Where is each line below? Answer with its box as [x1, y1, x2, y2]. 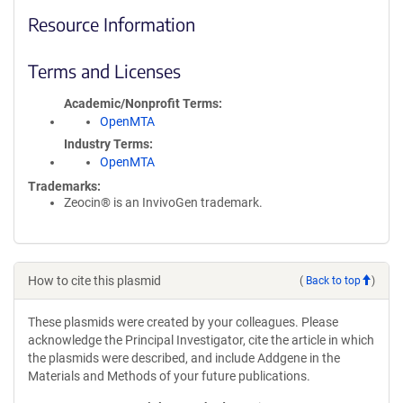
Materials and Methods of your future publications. [28, 369, 310, 383]
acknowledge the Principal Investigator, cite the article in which [28, 333, 374, 347]
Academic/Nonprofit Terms [64, 96, 219, 111]
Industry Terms [64, 137, 149, 151]
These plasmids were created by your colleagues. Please [28, 315, 338, 329]
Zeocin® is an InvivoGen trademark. [64, 195, 263, 210]
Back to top [306, 273, 361, 287]
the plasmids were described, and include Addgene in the [28, 351, 340, 365]
